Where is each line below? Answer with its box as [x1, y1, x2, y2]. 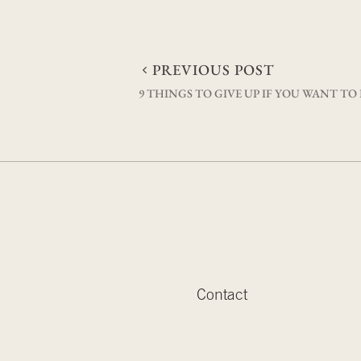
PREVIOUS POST [152, 60, 275, 80]
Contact [196, 288, 247, 305]
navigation [138, 93, 283, 139]
